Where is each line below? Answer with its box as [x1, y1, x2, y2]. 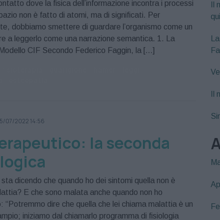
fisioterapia [2, 65, 43, 74]
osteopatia [9, 75, 48, 84]
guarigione [49, 65, 87, 74]
